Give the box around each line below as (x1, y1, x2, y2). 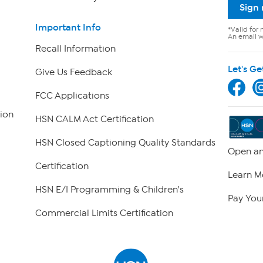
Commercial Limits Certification (35, 208, 173, 219)
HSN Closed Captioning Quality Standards (35, 137, 215, 149)
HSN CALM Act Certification (35, 114, 154, 125)
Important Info (35, 22, 101, 33)
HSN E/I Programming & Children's (35, 184, 184, 195)
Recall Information (35, 43, 116, 55)
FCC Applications (35, 90, 109, 102)
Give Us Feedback (35, 67, 112, 78)
